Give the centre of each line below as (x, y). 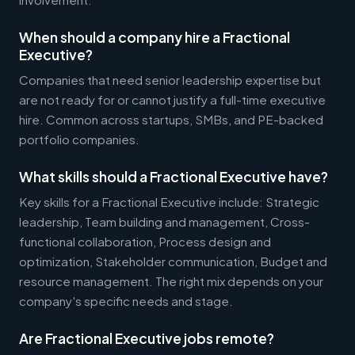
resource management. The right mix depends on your (171, 281)
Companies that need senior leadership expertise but (170, 79)
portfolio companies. (79, 139)
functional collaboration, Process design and (145, 241)
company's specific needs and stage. (126, 300)
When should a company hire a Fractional (155, 37)
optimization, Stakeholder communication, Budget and (173, 261)
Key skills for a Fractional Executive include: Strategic (169, 201)
